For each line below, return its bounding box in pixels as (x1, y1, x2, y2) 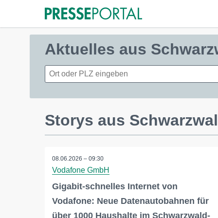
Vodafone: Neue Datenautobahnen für (52, 196, 209, 206)
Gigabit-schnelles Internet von (52, 182, 178, 191)
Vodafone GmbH (52, 166, 109, 174)
